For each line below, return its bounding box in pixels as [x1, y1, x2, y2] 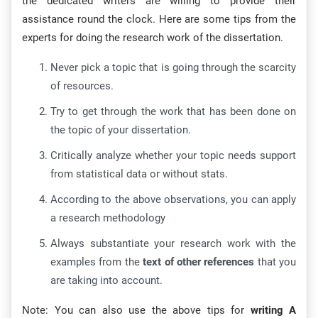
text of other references [143, 256, 255, 269]
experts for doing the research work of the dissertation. [22, 31, 283, 45]
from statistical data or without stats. [50, 168, 228, 181]
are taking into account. [50, 274, 163, 287]
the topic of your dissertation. [50, 124, 191, 137]
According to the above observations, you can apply [50, 193, 296, 207]
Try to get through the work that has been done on [50, 105, 296, 119]
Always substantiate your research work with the [50, 237, 296, 251]
